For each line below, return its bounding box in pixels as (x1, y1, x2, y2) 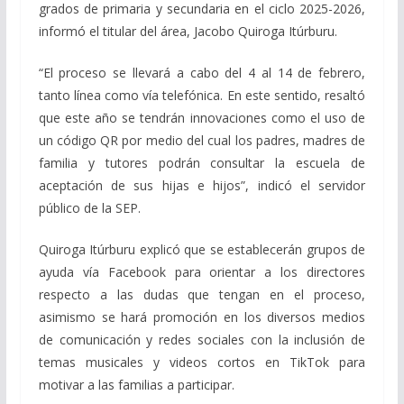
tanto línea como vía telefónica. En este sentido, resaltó (38, 87, 366, 105)
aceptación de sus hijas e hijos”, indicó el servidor (38, 177, 366, 195)
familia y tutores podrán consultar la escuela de (38, 154, 366, 172)
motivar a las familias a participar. (38, 376, 234, 394)
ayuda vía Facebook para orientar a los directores (38, 263, 366, 281)
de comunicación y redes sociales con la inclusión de (38, 331, 366, 349)
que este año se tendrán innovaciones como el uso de (38, 109, 366, 127)
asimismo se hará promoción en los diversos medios (38, 308, 366, 326)
